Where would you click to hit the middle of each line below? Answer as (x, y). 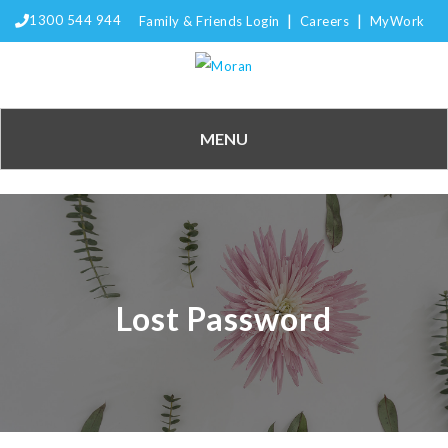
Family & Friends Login (209, 21)
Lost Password (224, 318)
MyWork (397, 21)
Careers (325, 21)
